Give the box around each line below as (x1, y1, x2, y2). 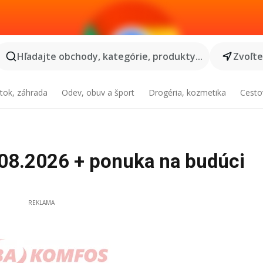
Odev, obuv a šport (62, 87, 135, 98)
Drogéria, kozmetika (148, 87, 226, 98)
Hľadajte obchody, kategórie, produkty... (16, 50, 203, 63)
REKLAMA (28, 198, 55, 207)
